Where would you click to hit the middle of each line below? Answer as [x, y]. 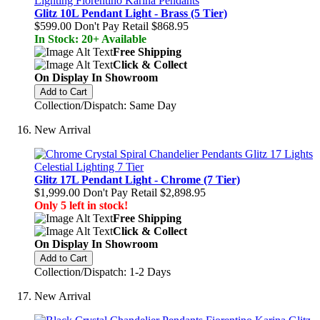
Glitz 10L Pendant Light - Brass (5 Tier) [131, 13]
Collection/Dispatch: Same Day [105, 105]
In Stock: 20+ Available [90, 39]
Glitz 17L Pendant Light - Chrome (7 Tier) [137, 180]
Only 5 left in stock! [81, 205]
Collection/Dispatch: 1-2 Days [102, 272]
